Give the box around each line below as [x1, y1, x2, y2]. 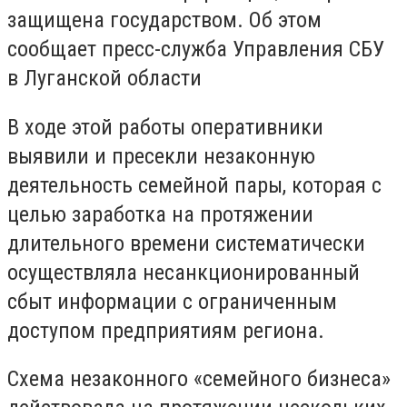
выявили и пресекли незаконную [7, 143, 315, 169]
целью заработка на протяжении [7, 201, 313, 227]
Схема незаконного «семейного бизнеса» [7, 366, 391, 392]
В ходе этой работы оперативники [7, 114, 323, 140]
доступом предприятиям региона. [7, 317, 324, 343]
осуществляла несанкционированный [7, 259, 360, 285]
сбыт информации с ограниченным [7, 288, 337, 314]
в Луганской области [7, 65, 202, 91]
